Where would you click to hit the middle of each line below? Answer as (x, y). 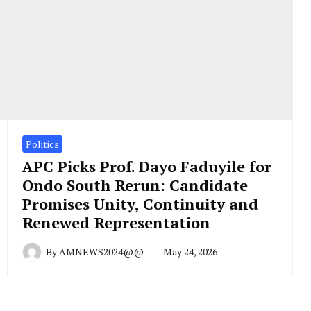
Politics (42, 144)
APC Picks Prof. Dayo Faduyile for (146, 166)
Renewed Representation (116, 222)
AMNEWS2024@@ (101, 251)
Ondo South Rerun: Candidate (135, 185)
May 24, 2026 (190, 251)
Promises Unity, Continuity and (140, 203)
